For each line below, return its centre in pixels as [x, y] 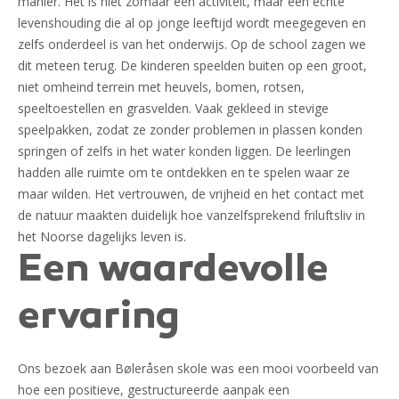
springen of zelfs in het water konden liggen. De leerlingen [184, 151]
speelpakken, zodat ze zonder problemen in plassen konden [190, 130]
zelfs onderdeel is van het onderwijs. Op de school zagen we [192, 45]
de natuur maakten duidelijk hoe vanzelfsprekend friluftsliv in [191, 216]
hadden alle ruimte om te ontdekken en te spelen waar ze [184, 173]
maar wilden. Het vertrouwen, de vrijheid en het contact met [191, 194]
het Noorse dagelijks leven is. [102, 237]
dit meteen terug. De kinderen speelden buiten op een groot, [192, 66]
